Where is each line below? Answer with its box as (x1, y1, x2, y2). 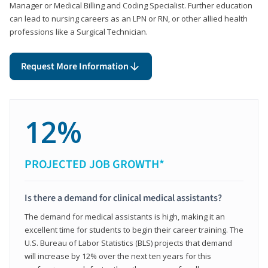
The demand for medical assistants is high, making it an (25, 211, 225, 222)
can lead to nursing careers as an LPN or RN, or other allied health (10, 13, 248, 24)
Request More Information (21, 59, 129, 73)
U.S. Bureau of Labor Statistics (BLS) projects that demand (25, 237, 232, 248)
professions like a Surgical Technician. (10, 26, 148, 37)
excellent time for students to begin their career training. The (25, 224, 243, 235)
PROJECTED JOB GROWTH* (25, 156, 165, 173)
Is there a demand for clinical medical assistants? (25, 191, 222, 205)
